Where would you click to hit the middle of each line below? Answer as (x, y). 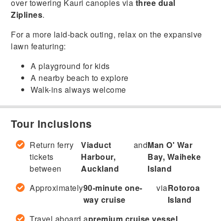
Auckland (100, 169)
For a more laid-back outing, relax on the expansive (107, 35)
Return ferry (52, 145)
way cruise (104, 200)
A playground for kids (70, 66)
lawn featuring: (38, 46)
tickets (42, 157)
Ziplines (27, 15)
